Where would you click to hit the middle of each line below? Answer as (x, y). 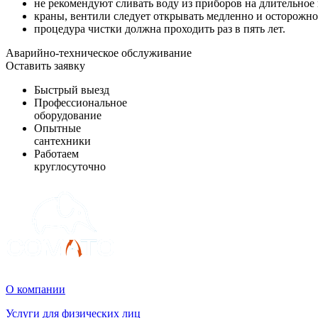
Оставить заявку (45, 66)
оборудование (68, 116)
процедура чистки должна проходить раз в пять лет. (160, 29)
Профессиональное (81, 103)
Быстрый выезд (72, 90)
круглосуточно (70, 167)
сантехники (62, 141)
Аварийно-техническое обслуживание (99, 53)
